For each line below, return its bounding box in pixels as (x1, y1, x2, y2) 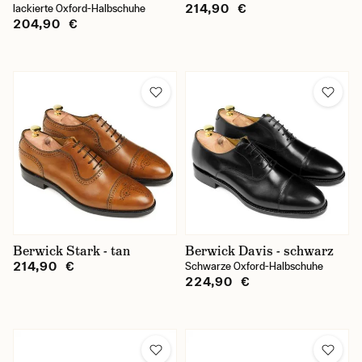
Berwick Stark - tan (13, 242, 130, 259)
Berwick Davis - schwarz (185, 242, 334, 259)
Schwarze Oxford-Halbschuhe (185, 260, 323, 272)
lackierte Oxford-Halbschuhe (13, 2, 145, 15)
